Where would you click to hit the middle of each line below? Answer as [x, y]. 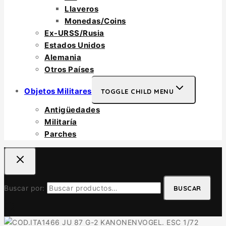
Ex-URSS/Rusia [74, 33]
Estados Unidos [75, 45]
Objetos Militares [58, 91]
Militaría [61, 122]
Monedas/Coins [95, 21]
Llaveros [81, 9]
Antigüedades [72, 110]
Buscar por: [24, 188]
